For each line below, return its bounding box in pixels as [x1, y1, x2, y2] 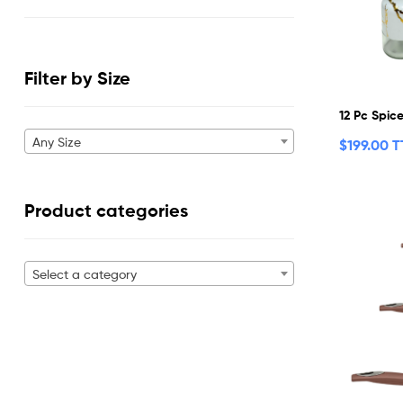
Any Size [32, 134, 81, 150]
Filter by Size [24, 67, 130, 90]
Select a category [32, 266, 137, 282]
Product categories [24, 200, 188, 221]
